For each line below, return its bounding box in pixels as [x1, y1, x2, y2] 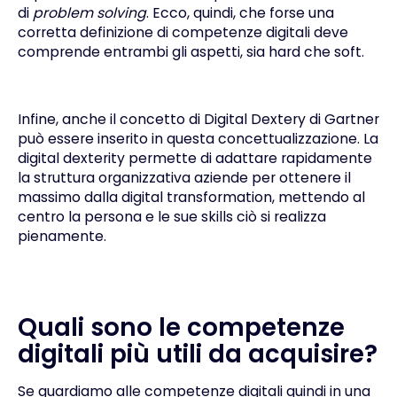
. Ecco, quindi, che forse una [145, 3, 334, 24]
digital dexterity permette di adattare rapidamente [17, 147, 372, 168]
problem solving [32, 3, 146, 24]
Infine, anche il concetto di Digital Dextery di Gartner [17, 108, 379, 129]
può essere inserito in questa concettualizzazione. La [17, 128, 378, 149]
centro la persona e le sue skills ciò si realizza [17, 206, 326, 227]
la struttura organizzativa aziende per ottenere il [17, 167, 351, 188]
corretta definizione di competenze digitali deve [17, 22, 348, 43]
